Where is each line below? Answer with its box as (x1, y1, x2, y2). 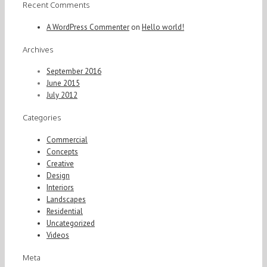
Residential (46, 206, 83, 216)
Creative (46, 158, 74, 169)
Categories (23, 113, 61, 123)
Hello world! (142, 21, 184, 32)
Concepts (46, 146, 78, 157)
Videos (46, 229, 69, 240)
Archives (23, 44, 54, 54)
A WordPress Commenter (46, 21, 129, 32)
